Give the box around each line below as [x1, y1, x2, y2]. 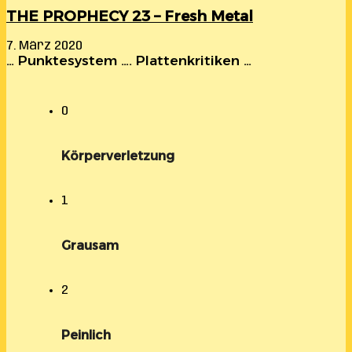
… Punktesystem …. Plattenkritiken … [6, 53, 251, 69]
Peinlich [61, 328, 111, 343]
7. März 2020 [6, 39, 82, 53]
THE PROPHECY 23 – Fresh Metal [6, 6, 253, 25]
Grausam [61, 238, 119, 254]
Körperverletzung [61, 148, 174, 164]
